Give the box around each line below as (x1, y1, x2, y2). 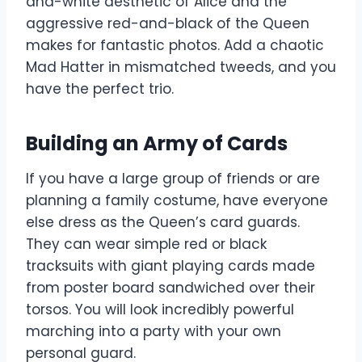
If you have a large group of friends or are (26, 169, 320, 189)
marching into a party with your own (26, 322, 281, 342)
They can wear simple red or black (26, 234, 267, 255)
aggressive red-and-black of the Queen (26, 14, 309, 34)
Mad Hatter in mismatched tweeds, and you (26, 57, 336, 78)
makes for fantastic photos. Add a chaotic (26, 36, 324, 56)
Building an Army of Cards (26, 130, 288, 158)
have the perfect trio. (26, 79, 174, 99)
